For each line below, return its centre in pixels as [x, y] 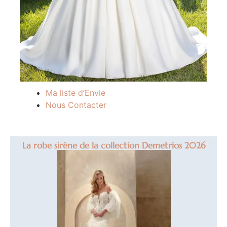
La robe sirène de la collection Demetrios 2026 [113, 146]
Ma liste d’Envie [75, 93]
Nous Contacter [76, 105]
